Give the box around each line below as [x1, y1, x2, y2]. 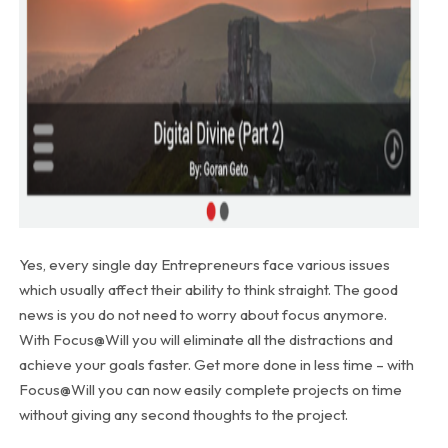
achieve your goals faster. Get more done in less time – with [18, 354, 414, 374]
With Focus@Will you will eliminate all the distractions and [18, 329, 393, 349]
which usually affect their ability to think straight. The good [18, 279, 398, 299]
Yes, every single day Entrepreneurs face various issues [18, 254, 390, 274]
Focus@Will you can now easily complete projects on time [18, 379, 402, 399]
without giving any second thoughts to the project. [18, 404, 348, 424]
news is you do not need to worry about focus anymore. [18, 304, 387, 324]
